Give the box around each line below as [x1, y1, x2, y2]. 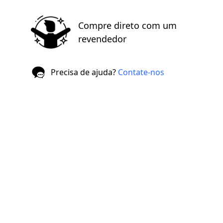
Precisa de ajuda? [51, 66, 116, 78]
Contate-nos [118, 66, 164, 78]
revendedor [78, 32, 126, 45]
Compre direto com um [78, 19, 177, 31]
